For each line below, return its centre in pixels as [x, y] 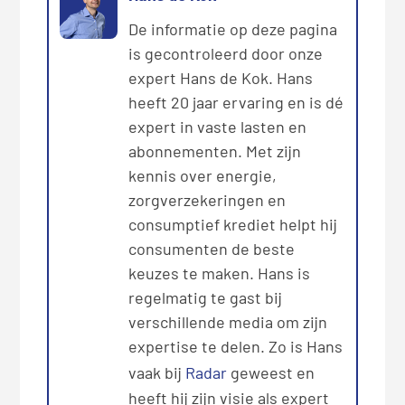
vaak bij [157, 373]
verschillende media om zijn [228, 322]
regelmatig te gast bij [206, 298]
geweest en [271, 373]
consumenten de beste [212, 249]
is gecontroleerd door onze [226, 54]
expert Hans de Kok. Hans [221, 78]
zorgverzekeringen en [207, 200]
